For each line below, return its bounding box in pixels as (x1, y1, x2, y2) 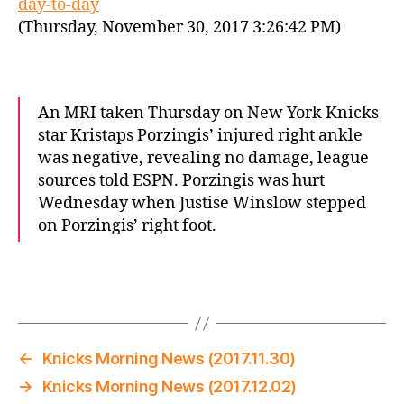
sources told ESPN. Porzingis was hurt (38, 170, 325, 191)
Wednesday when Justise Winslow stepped (38, 193, 366, 214)
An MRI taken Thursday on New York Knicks (38, 103, 379, 124)
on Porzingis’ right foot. (38, 216, 216, 236)
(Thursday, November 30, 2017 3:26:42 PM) (18, 17, 341, 38)
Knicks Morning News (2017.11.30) (41, 349, 296, 368)
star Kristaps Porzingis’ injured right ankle (38, 125, 363, 146)
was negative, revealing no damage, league (38, 148, 369, 169)
